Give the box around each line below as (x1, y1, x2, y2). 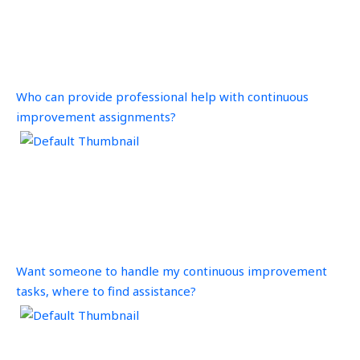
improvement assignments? (16, 108, 176, 125)
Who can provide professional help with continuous (16, 88, 309, 104)
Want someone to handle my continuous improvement (16, 262, 327, 279)
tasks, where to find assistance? (16, 282, 196, 299)
